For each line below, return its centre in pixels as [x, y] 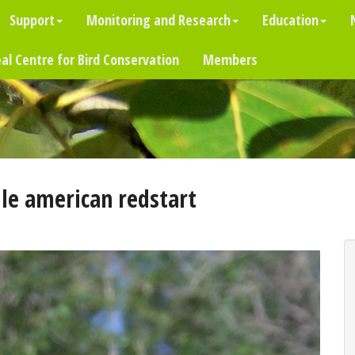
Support [32, 20]
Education [290, 20]
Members [230, 59]
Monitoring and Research [158, 20]
